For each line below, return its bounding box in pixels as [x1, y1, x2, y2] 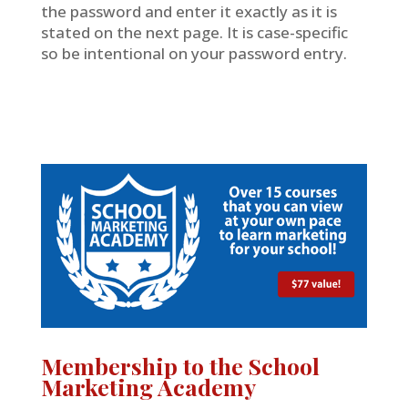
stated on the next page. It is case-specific [40, 22, 348, 44]
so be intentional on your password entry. [40, 43, 347, 65]
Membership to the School [40, 350, 320, 381]
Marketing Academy [40, 371, 256, 402]
